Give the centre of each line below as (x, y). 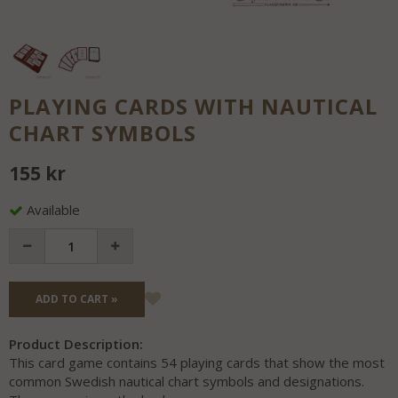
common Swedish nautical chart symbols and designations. (187, 382)
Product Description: (76, 344)
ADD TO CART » (77, 299)
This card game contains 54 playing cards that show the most (197, 363)
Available (53, 210)
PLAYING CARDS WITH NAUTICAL (193, 106)
